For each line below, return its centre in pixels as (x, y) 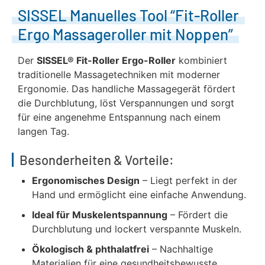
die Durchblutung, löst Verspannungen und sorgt (126, 103)
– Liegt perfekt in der (188, 180)
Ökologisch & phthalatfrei (91, 249)
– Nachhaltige (181, 249)
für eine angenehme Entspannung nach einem (119, 117)
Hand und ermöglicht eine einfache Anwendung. (139, 195)
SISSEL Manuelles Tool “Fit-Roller (128, 15)
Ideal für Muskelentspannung (100, 215)
